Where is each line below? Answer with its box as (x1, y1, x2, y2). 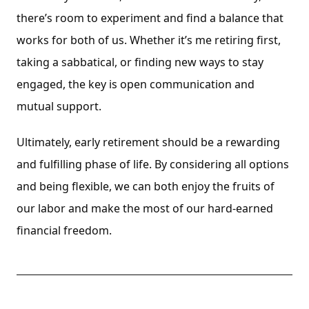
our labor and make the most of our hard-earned (17, 201, 273, 216)
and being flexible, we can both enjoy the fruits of (17, 179, 275, 194)
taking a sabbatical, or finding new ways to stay (17, 54, 263, 70)
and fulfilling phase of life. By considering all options (17, 157, 289, 172)
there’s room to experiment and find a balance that (17, 10, 283, 26)
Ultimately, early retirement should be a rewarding (17, 134, 280, 150)
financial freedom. (17, 223, 112, 238)
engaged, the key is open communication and (17, 77, 255, 92)
